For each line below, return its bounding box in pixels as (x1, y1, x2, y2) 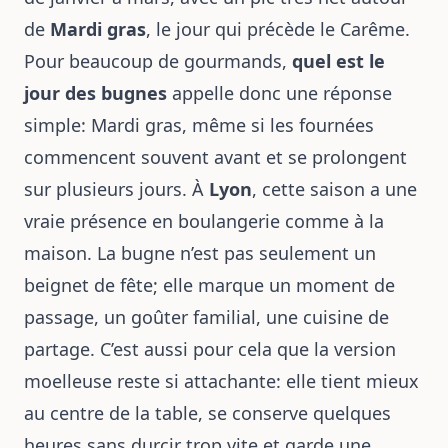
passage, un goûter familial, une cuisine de (24, 305, 389, 329)
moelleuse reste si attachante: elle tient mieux (24, 369, 419, 393)
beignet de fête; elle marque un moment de (24, 273, 395, 297)
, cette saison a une (252, 177, 417, 201)
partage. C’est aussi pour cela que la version (24, 337, 396, 361)
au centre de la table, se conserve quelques (24, 401, 391, 425)
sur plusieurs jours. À (24, 177, 209, 201)
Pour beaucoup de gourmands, (24, 49, 292, 73)
